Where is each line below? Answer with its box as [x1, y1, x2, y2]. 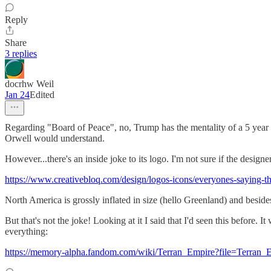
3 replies [5, 48, 37, 59]
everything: [5, 226, 48, 237]
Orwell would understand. [5, 133, 105, 144]
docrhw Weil [5, 79, 54, 90]
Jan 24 [5, 90, 30, 100]
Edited [30, 90, 54, 100]
